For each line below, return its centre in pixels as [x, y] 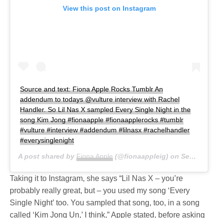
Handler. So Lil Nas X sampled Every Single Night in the [106, 110]
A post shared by [47, 156]
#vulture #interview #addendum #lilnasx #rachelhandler [105, 130]
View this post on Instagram [109, 9]
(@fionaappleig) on [147, 156]
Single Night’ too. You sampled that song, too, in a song [105, 203]
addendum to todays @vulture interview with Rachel [100, 100]
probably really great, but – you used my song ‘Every [100, 191]
